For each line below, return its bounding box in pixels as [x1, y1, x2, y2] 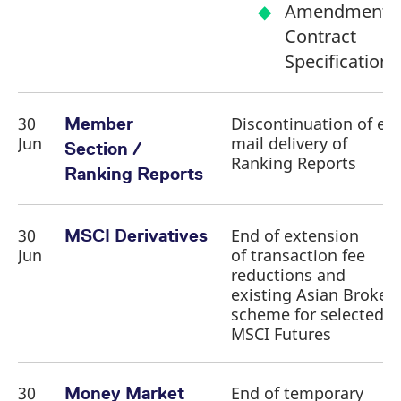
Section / [64, 139, 141, 158]
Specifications [285, 49, 399, 73]
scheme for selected [231, 303, 384, 325]
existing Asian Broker [231, 284, 394, 305]
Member [64, 114, 133, 133]
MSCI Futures [231, 323, 331, 345]
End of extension [231, 225, 359, 246]
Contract [285, 24, 356, 48]
